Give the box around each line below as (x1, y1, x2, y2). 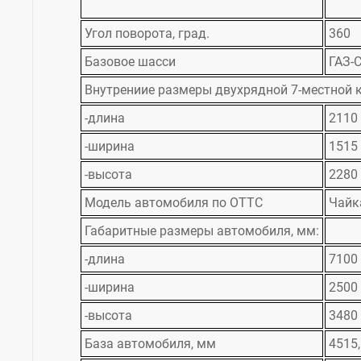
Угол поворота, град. (85, 26, 210, 42)
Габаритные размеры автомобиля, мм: (85, 223, 319, 239)
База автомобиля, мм (85, 336, 216, 352)
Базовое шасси (85, 54, 176, 70)
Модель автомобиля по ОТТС (85, 195, 263, 211)
